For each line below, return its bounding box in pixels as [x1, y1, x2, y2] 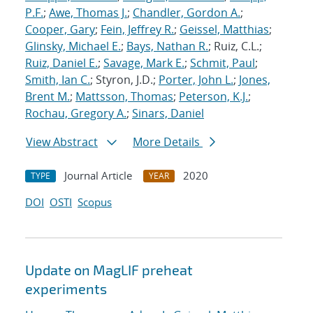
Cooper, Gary [25, 22, 95, 38]
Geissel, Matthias [180, 22, 269, 38]
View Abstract [26, 134, 98, 150]
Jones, [239, 72, 270, 88]
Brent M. [25, 89, 70, 105]
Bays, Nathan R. [126, 38, 208, 54]
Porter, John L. [159, 72, 233, 88]
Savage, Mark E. [103, 55, 184, 71]
